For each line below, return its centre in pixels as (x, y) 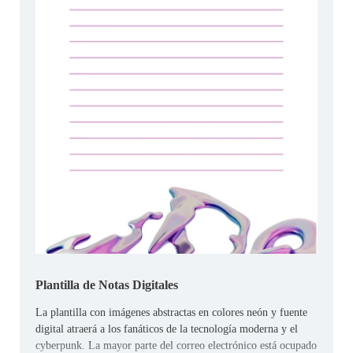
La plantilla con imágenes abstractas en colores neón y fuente (171, 312)
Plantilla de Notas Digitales (107, 284)
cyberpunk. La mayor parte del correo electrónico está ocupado (176, 345)
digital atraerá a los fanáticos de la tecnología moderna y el (167, 329)
